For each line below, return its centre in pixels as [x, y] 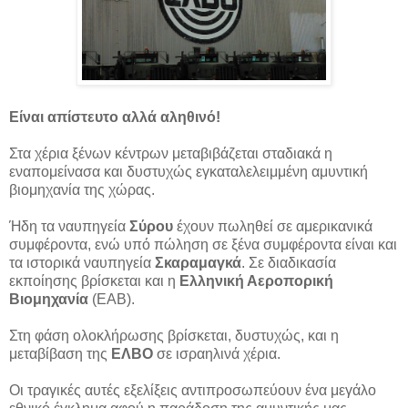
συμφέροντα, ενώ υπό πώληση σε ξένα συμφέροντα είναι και [203, 245]
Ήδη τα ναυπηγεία [69, 227]
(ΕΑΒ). [112, 300]
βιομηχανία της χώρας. [82, 190]
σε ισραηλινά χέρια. [217, 354]
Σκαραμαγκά [198, 263]
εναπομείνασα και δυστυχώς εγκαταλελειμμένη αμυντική [189, 172]
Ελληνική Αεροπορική [256, 281]
